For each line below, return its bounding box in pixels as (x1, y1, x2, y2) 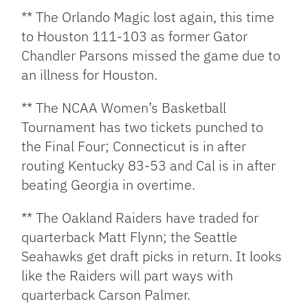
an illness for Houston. (21, 65, 158, 84)
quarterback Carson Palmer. (21, 285, 191, 304)
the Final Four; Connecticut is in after (21, 137, 247, 155)
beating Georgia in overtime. (21, 175, 196, 194)
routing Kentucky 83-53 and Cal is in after (21, 156, 276, 175)
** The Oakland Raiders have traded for (21, 208, 259, 227)
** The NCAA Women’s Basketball (21, 98, 227, 117)
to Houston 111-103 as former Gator (21, 27, 248, 45)
